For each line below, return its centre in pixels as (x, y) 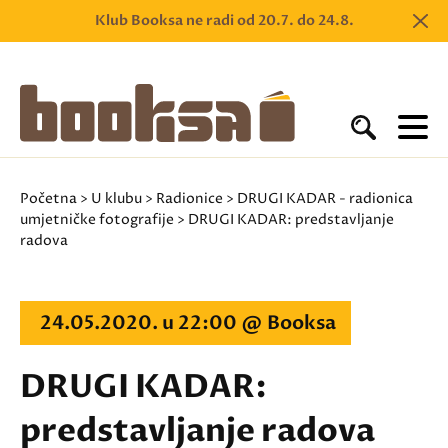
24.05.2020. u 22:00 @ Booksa (188, 323)
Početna (48, 198)
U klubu (116, 198)
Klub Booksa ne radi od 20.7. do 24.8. (224, 20)
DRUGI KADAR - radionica (325, 198)
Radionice (189, 198)
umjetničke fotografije (97, 219)
